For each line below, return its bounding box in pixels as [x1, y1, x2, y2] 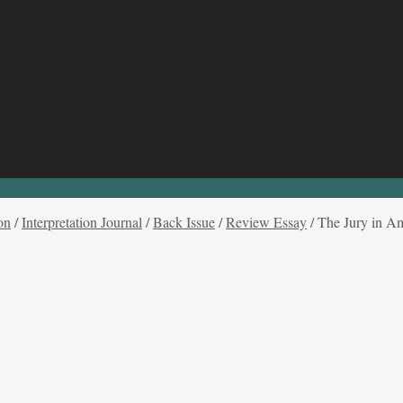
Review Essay [226, 211, 307, 231]
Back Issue [153, 211, 215, 231]
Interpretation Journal [22, 211, 142, 231]
